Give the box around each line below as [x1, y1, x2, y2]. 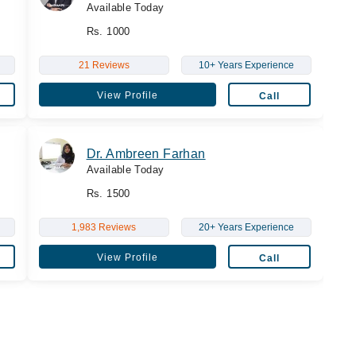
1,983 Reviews [72, 221, 137, 233]
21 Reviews [78, 59, 130, 71]
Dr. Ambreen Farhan [86, 146, 206, 161]
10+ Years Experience [198, 59, 294, 71]
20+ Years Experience [198, 221, 294, 233]
